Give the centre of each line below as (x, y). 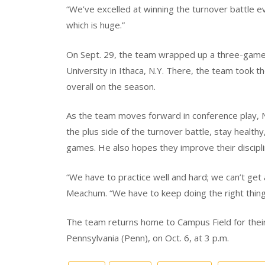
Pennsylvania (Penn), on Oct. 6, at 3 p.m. (148, 238)
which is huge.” (96, 25)
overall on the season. (111, 86)
